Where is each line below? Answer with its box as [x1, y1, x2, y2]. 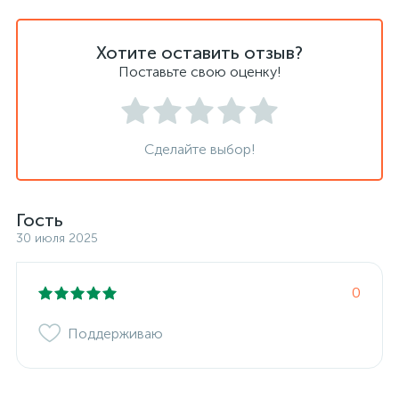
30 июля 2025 [16, 231, 98, 246]
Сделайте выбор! [143, 141, 256, 158]
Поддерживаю [68, 325, 163, 342]
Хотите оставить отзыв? [96, 42, 303, 63]
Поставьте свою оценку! [118, 63, 281, 80]
